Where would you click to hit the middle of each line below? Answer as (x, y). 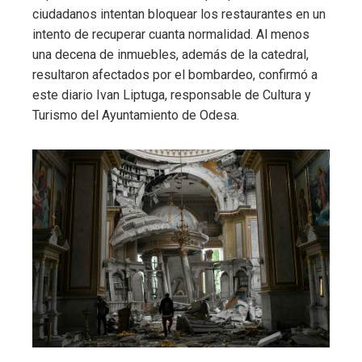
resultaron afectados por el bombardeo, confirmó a (175, 75)
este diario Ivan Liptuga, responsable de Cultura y (172, 95)
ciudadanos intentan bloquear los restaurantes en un (179, 15)
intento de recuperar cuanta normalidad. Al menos (171, 35)
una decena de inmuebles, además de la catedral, (170, 55)
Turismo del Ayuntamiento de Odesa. (136, 116)
